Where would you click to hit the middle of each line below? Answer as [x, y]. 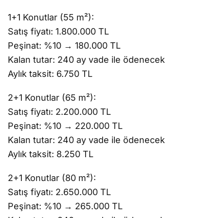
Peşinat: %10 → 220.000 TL [65, 126]
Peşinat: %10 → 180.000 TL [64, 45]
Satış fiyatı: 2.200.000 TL [59, 112]
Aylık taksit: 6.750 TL [50, 74]
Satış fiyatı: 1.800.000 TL [58, 31]
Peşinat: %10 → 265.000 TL [65, 206]
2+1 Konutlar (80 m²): [52, 178]
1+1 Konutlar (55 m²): [51, 17]
